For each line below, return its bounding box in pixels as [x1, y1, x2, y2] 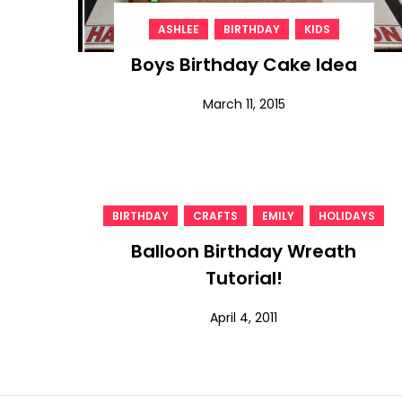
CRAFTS [193, 207, 239, 223]
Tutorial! [205, 265, 283, 291]
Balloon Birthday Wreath [131, 238, 357, 264]
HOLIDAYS [319, 207, 376, 223]
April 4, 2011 [210, 308, 278, 327]
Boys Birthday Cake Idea [130, 51, 357, 77]
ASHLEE [157, 21, 199, 37]
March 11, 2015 [202, 94, 285, 113]
